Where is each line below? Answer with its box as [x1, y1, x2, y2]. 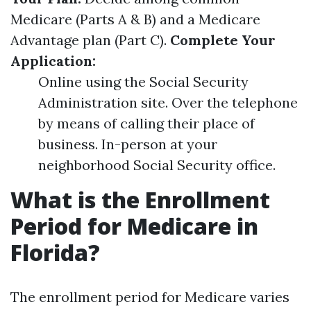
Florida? [10, 237, 100, 267]
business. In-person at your [38, 135, 217, 153]
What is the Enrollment [10, 185, 270, 215]
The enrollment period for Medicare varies [10, 288, 289, 305]
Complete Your [170, 31, 276, 49]
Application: [10, 52, 96, 69]
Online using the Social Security [38, 73, 249, 90]
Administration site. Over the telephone [38, 94, 298, 111]
